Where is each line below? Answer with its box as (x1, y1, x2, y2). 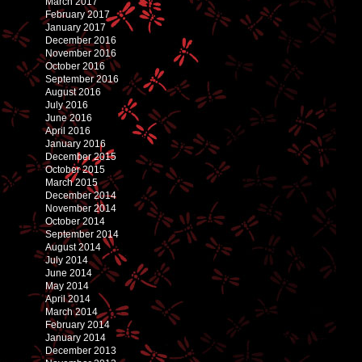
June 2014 (45, 267, 92, 279)
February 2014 (45, 318, 110, 330)
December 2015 (45, 150, 116, 162)
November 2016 (45, 47, 116, 59)
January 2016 (45, 137, 106, 149)
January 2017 (45, 21, 106, 33)
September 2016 (45, 73, 119, 85)
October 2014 (45, 215, 105, 227)
